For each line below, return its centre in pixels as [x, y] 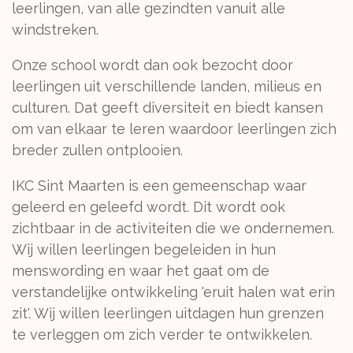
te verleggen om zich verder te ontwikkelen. [162, 334]
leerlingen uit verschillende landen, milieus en [167, 86]
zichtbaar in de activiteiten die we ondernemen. [173, 228]
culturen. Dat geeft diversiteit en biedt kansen [167, 108]
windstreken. [57, 30]
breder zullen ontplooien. [99, 150]
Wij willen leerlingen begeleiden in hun [144, 249]
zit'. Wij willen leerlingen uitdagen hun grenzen [168, 313]
